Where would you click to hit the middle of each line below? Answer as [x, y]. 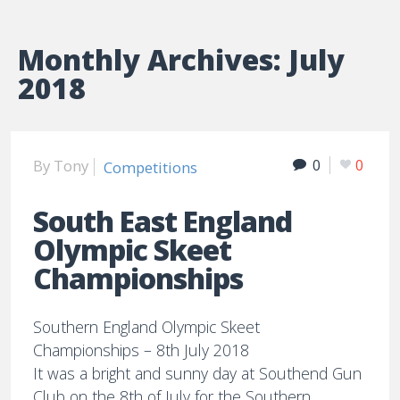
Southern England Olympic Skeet [147, 327]
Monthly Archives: [153, 60]
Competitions [151, 167]
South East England [163, 221]
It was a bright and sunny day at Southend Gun [198, 374]
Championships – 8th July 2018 [142, 350]
